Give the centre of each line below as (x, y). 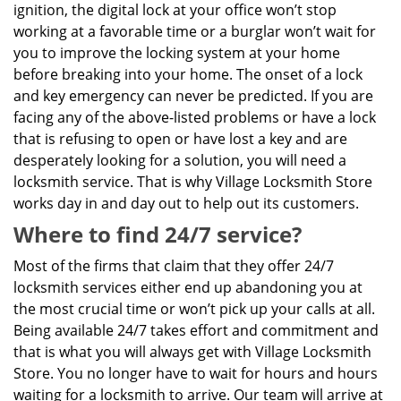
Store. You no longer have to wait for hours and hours (196, 373)
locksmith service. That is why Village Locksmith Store (193, 182)
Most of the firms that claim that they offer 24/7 (174, 266)
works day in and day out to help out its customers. (186, 203)
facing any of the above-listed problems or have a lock (195, 117)
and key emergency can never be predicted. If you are (193, 96)
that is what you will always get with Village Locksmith (192, 352)
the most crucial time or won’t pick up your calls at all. (194, 309)
